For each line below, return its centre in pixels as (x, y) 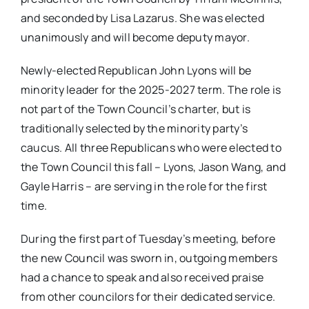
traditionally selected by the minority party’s (134, 129)
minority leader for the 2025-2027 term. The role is (151, 90)
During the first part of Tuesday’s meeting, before (148, 239)
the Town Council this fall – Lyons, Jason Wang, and (153, 167)
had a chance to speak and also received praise (142, 278)
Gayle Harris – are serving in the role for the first (144, 187)
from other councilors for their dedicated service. (148, 297)
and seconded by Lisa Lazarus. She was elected (142, 18)
